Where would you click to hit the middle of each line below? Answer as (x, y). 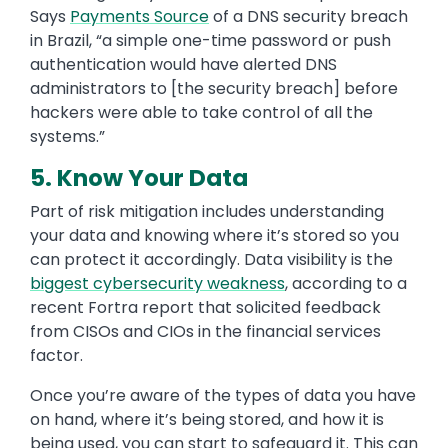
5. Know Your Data (139, 178)
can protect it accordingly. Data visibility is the (211, 260)
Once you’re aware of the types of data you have (223, 396)
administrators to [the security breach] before (214, 89)
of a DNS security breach (308, 17)
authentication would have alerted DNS (183, 65)
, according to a (346, 284)
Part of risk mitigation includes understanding (207, 212)
